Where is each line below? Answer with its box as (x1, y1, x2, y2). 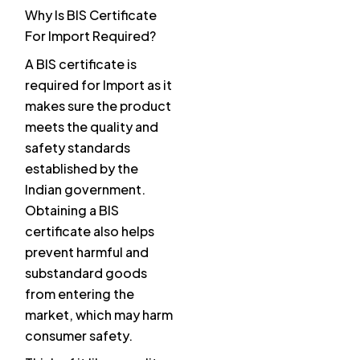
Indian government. (25, 181, 145, 198)
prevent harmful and (25, 243, 149, 261)
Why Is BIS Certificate (25, 6, 157, 24)
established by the (25, 160, 138, 178)
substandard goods (25, 264, 147, 282)
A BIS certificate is (25, 55, 137, 73)
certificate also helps (25, 223, 154, 240)
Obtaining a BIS (25, 202, 119, 219)
